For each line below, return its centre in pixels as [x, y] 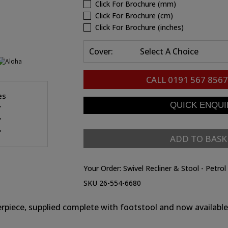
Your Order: [103, 168]
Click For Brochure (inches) [139, 27]
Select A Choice [169, 51]
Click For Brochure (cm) [134, 16]
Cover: [101, 51]
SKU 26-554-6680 [112, 183]
